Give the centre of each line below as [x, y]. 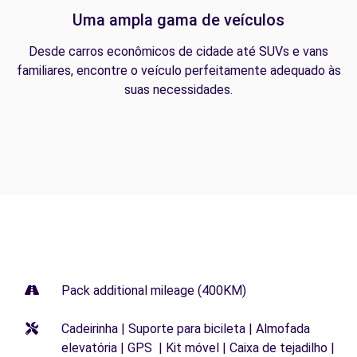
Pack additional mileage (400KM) [154, 290]
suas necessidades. [178, 90]
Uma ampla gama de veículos [178, 20]
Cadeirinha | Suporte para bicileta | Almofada [186, 329]
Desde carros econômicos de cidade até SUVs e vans [178, 51]
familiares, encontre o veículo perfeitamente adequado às [178, 71]
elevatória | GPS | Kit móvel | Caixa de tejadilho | [198, 348]
